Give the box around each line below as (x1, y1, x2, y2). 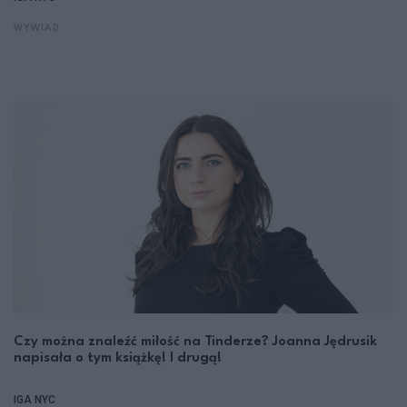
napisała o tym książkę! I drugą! (14, 352, 222, 366)
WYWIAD (14, 24, 60, 35)
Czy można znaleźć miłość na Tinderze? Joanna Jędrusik (14, 335, 377, 350)
